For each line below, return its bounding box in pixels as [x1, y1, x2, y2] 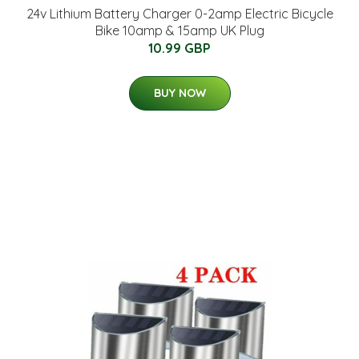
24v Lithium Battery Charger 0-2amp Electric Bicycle [26, 6, 333, 22]
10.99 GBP [148, 40, 211, 56]
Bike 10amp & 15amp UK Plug [95, 22, 264, 38]
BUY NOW [153, 86, 206, 100]
